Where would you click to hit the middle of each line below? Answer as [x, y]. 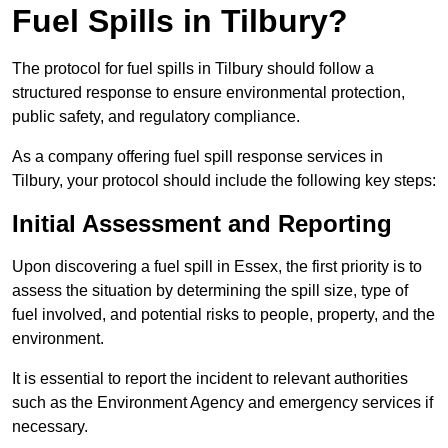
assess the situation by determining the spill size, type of [210, 291]
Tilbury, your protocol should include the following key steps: [224, 181]
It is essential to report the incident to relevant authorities [210, 379]
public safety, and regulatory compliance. [156, 117]
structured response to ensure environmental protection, [208, 93]
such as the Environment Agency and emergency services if [222, 403]
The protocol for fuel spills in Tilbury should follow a [193, 69]
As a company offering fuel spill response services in [197, 157]
